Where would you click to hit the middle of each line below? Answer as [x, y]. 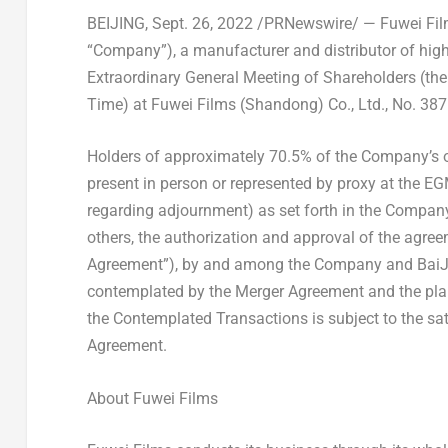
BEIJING [115, 23]
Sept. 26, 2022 [202, 23]
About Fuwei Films [152, 398]
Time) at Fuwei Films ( [165, 104]
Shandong [281, 104]
